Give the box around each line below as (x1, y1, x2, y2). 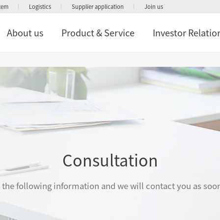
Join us (144, 2, 163, 11)
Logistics (29, 2, 51, 11)
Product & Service (61, 26, 135, 39)
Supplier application (72, 2, 124, 11)
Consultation (62, 148, 158, 171)
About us (7, 26, 44, 39)
